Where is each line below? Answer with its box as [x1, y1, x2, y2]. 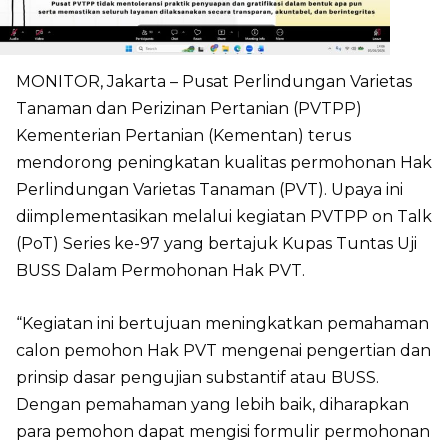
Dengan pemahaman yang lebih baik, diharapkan [16, 395, 409, 414]
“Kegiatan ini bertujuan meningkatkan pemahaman [16, 314, 429, 333]
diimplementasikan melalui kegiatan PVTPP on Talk [16, 207, 432, 226]
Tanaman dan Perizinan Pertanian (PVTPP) [16, 99, 362, 118]
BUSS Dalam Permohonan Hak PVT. [16, 261, 305, 280]
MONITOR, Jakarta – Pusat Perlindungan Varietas [16, 72, 412, 91]
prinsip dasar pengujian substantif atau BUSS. [16, 368, 379, 387]
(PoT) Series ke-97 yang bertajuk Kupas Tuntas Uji [16, 234, 417, 253]
